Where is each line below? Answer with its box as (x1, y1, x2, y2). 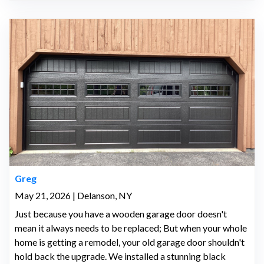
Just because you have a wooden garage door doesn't (14, 208, 227, 219)
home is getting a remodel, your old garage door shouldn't (14, 236, 245, 247)
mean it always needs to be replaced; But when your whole (14, 222, 247, 233)
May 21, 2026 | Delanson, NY (14, 190, 132, 201)
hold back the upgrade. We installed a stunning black (14, 250, 226, 262)
